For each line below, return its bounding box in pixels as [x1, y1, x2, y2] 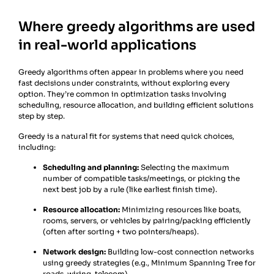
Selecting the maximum [139, 162, 229, 172]
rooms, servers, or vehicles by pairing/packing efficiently [43, 215, 251, 225]
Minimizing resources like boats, [120, 204, 241, 214]
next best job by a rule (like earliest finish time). [43, 184, 217, 194]
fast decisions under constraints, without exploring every [18, 78, 230, 88]
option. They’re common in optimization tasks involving [18, 89, 226, 99]
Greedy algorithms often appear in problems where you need [18, 67, 243, 77]
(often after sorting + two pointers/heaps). [43, 226, 199, 236]
